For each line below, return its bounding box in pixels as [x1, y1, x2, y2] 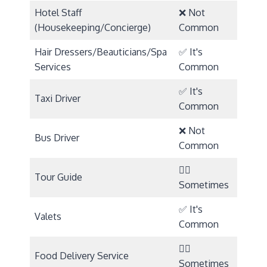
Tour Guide [35, 170, 82, 183]
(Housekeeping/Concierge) [35, 21, 151, 33]
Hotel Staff [35, 6, 82, 18]
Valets [35, 210, 61, 222]
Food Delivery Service [35, 249, 129, 262]
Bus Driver [35, 131, 79, 144]
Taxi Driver [35, 92, 80, 104]
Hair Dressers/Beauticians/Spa [35, 45, 167, 58]
